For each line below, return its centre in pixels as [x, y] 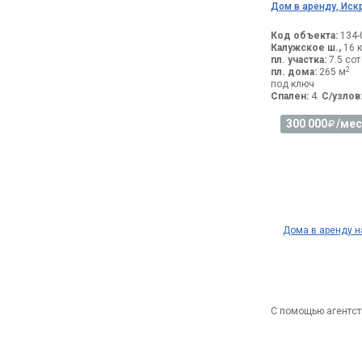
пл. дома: [294, 72]
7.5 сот [343, 60]
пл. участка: [299, 60]
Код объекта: [304, 36]
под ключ [293, 84]
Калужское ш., [306, 48]
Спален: [290, 97]
